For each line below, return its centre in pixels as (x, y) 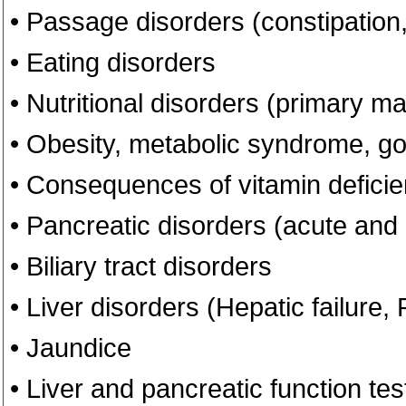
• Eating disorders (113, 63)
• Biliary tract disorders (141, 266)
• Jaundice (71, 348)
